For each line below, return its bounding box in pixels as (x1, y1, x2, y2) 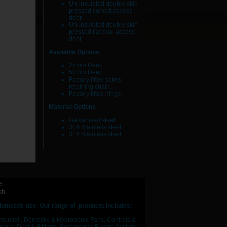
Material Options (49, 103, 96, 110)
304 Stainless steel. (69, 124, 123, 131)
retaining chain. (69, 83, 111, 90)
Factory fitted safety (69, 76, 122, 83)
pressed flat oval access (69, 28, 135, 35)
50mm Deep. (69, 69, 104, 76)
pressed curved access (69, 7, 132, 14)
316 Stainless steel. (69, 131, 123, 138)
